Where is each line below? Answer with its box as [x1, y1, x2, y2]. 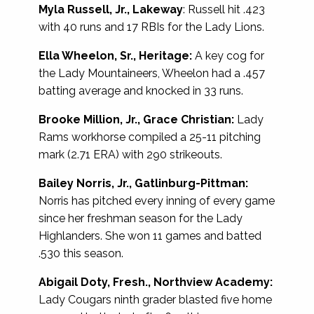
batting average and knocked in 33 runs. [39, 83, 243, 97]
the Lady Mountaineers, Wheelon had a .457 [39, 66, 265, 80]
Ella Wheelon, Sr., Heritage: [39, 48, 192, 62]
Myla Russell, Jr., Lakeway [39, 2, 183, 16]
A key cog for [192, 48, 264, 62]
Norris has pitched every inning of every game [39, 193, 275, 207]
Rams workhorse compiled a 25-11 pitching [39, 130, 261, 144]
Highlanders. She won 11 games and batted [39, 228, 261, 243]
